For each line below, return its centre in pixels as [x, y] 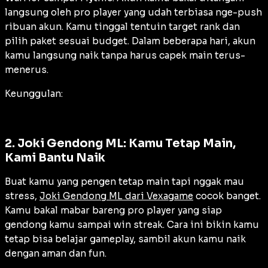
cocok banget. [227, 196]
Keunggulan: [34, 93]
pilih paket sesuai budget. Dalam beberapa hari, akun [130, 41]
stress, [22, 196]
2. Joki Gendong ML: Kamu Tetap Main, [120, 143]
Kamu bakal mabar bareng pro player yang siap [113, 210]
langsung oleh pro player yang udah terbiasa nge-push [133, 12]
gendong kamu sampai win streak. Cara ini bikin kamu [132, 224]
